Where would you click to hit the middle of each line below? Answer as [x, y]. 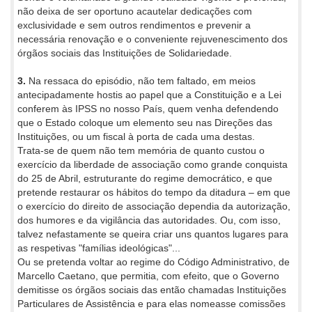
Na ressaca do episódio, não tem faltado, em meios [141, 80]
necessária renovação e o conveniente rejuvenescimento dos [153, 39]
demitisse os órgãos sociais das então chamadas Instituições [152, 289]
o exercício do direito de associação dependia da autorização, [154, 206]
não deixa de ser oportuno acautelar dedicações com [135, 11]
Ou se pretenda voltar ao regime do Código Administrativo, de [154, 262]
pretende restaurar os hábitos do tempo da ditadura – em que [154, 192]
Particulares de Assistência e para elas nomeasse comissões [151, 303]
